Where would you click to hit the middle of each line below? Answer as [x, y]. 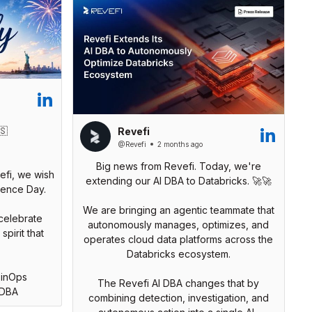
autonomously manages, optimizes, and [178, 225]
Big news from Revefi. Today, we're [178, 166]
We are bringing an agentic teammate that [178, 210]
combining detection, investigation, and [178, 298]
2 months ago [180, 144]
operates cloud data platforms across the [178, 240]
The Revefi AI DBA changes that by [178, 283]
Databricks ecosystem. [178, 254]
